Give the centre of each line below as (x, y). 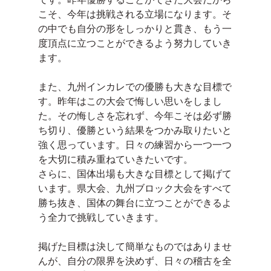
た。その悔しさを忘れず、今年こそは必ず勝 (135, 116)
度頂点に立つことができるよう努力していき (135, 43)
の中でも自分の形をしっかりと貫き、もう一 (135, 28)
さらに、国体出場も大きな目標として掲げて (135, 174)
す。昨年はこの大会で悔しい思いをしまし (130, 101)
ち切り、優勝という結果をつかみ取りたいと (135, 130)
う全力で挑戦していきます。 (101, 217)
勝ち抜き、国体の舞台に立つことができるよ (135, 203)
